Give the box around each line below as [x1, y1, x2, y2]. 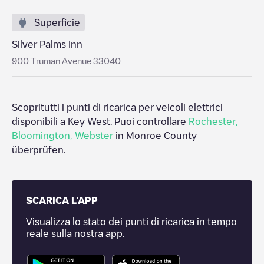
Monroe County [126, 131, 197, 140]
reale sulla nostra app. [26, 229, 124, 238]
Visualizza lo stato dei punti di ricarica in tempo [26, 217, 237, 226]
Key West [68, 117, 110, 126]
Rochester [189, 117, 236, 126]
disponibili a [12, 117, 68, 126]
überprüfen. [12, 145, 65, 154]
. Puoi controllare [110, 117, 189, 126]
